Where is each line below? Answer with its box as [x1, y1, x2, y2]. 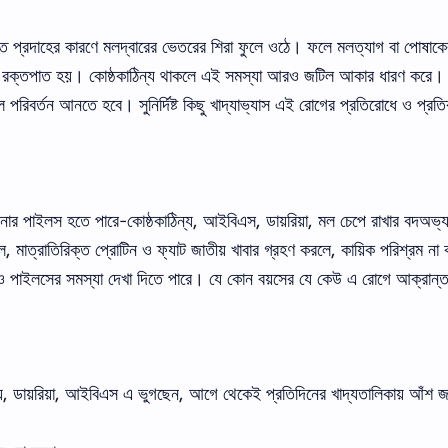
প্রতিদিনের [266, 382, 326, 405]
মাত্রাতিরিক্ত [16, 238, 90, 261]
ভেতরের [162, 35, 206, 58]
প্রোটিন [95, 238, 137, 261]
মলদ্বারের [103, 35, 157, 58]
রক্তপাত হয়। [2, 64, 84, 87]
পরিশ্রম [380, 238, 423, 261]
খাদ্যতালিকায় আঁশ [331, 382, 433, 405]
